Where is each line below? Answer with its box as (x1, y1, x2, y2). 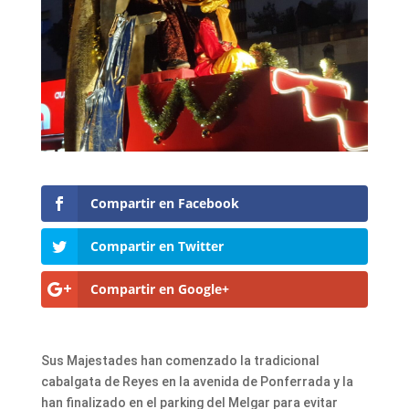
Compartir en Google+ (89, 280, 229, 299)
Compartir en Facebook (89, 194, 239, 212)
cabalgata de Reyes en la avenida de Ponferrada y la (40, 374, 353, 390)
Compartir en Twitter (89, 237, 224, 256)
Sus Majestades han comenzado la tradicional (40, 353, 320, 369)
